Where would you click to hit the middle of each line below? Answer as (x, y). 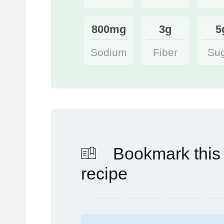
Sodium (108, 52)
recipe (104, 174)
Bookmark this (164, 154)
